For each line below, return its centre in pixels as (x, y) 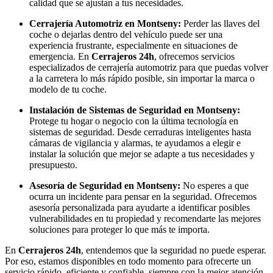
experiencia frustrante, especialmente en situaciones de (133, 45)
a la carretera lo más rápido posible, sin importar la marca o (142, 78)
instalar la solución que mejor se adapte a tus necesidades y (142, 154)
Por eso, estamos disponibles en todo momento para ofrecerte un (128, 261)
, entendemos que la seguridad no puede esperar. (174, 250)
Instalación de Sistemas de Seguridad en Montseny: (135, 110)
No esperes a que (214, 185)
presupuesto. (53, 165)
